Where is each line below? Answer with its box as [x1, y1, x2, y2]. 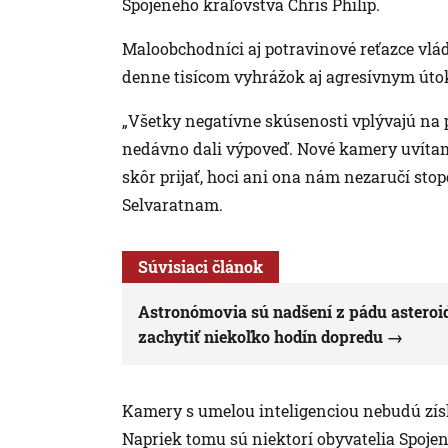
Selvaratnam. [122, 194, 223, 216]
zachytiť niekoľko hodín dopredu [138, 326, 383, 348]
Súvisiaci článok [138, 256, 263, 278]
